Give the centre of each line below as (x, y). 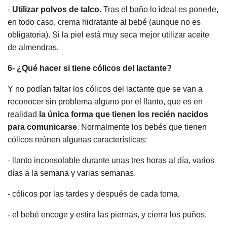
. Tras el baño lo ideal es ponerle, (159, 10)
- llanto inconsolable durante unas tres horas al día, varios (111, 161)
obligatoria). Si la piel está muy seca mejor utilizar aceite (108, 35)
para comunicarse (42, 127)
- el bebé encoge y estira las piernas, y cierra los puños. (107, 215)
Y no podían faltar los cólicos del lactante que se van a (105, 89)
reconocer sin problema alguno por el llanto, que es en (105, 102)
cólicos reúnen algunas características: (77, 140)
